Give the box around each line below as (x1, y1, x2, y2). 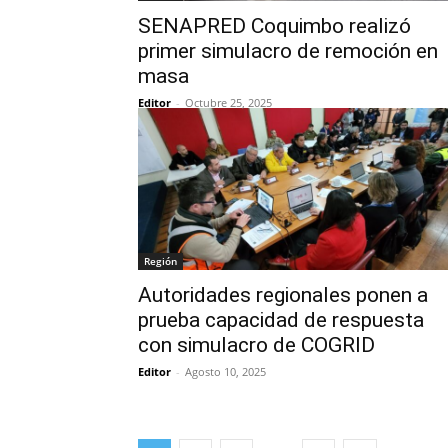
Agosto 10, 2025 (185, 364, 266, 379)
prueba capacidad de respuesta (138, 308, 424, 332)
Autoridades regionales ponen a (138, 283, 428, 307)
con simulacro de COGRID (138, 333, 375, 357)
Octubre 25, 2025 (185, 95, 272, 110)
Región (144, 254, 177, 268)
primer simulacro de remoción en (138, 39, 438, 63)
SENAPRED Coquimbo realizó (138, 14, 411, 38)
